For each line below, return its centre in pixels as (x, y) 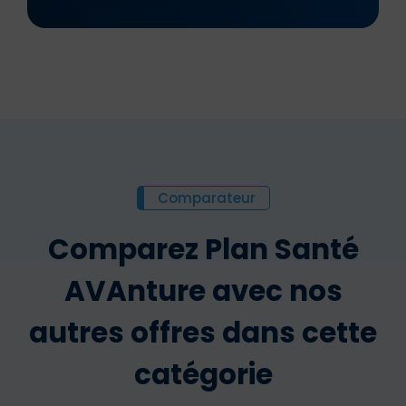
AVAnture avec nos (203, 290)
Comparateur (206, 198)
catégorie (203, 374)
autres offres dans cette (203, 332)
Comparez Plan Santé (203, 249)
